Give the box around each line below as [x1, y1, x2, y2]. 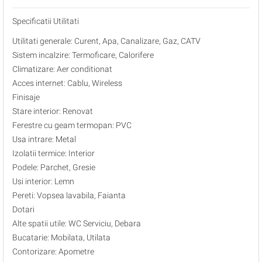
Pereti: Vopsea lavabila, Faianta [12, 191, 126, 200]
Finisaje [12, 92, 40, 102]
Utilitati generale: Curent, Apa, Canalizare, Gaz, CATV [12, 36, 201, 46]
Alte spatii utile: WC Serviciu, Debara [12, 219, 141, 228]
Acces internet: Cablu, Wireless [12, 78, 122, 88]
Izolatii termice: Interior [12, 149, 95, 158]
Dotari [12, 205, 35, 214]
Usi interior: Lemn [12, 177, 74, 186]
